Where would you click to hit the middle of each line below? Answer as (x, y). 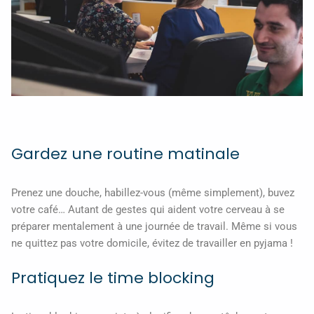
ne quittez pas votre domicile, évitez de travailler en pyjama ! (152, 243)
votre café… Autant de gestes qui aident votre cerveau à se (148, 209)
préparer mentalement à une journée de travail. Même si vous (154, 226)
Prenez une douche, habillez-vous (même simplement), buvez (153, 192)
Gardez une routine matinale (125, 153)
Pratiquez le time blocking (113, 278)
